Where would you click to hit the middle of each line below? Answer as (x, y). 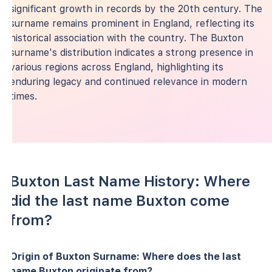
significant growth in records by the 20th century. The (136, 8)
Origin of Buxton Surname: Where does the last (125, 256)
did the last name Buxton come (120, 200)
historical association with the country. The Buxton (127, 38)
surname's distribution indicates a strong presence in (131, 52)
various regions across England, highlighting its (117, 67)
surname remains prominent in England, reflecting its (132, 23)
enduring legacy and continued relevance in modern (128, 81)
